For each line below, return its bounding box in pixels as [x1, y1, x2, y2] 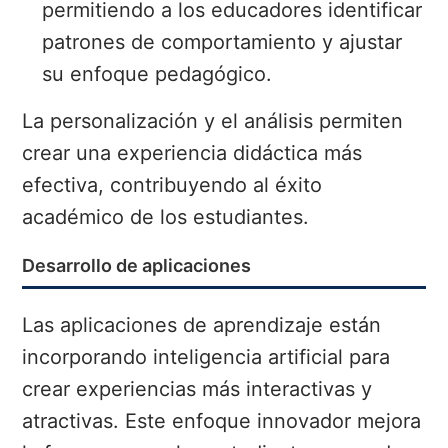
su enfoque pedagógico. [42, 62, 273, 87]
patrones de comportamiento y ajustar [42, 30, 403, 55]
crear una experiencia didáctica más [22, 141, 363, 166]
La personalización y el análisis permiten [22, 109, 404, 134]
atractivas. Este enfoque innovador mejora [22, 409, 422, 434]
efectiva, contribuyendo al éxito [22, 173, 323, 198]
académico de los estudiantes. [22, 205, 310, 230]
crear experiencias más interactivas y [22, 377, 373, 402]
